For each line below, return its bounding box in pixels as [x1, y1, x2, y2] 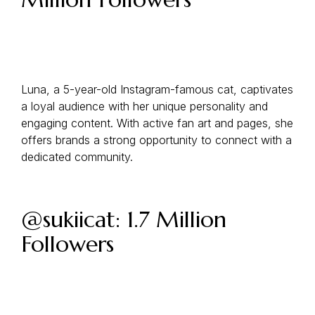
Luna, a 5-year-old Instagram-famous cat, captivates [21, 82, 293, 96]
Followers [21, 230, 114, 258]
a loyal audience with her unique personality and [21, 99, 268, 113]
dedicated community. [21, 150, 133, 164]
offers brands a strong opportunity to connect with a [21, 133, 292, 147]
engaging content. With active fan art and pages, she [21, 116, 293, 130]
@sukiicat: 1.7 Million [21, 205, 226, 233]
